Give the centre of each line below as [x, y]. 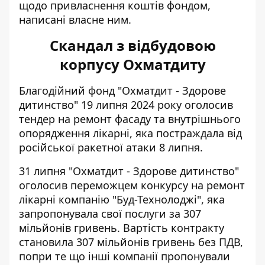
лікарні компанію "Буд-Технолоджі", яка [122, 199]
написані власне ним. [77, 20]
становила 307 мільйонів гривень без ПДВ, [131, 242]
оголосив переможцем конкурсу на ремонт [132, 185]
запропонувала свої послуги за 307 [110, 214]
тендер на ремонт [65, 119]
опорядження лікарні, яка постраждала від [130, 133]
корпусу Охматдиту [132, 64]
